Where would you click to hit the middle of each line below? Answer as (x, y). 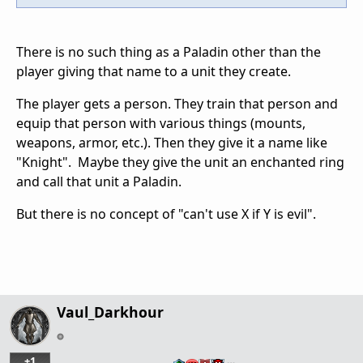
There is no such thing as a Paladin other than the (169, 52)
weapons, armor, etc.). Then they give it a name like (172, 143)
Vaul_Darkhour (110, 312)
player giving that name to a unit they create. (154, 72)
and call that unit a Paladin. (99, 182)
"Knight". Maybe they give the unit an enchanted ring (180, 162)
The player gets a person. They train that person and (177, 104)
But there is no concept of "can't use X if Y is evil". (169, 214)
